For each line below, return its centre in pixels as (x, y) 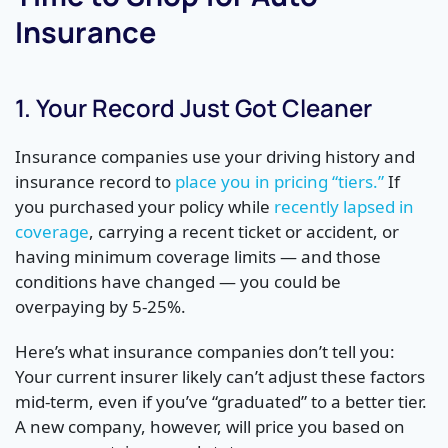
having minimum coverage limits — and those (198, 257)
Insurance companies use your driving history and (215, 157)
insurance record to (95, 182)
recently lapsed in (344, 207)
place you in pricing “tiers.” (279, 182)
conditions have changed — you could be (178, 282)
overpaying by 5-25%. (100, 307)
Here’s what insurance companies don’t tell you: (205, 352)
